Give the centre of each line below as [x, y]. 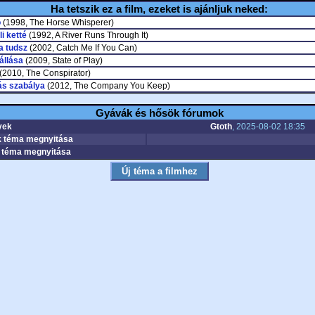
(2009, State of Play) [63, 60]
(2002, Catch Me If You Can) [82, 48]
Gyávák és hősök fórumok [159, 113]
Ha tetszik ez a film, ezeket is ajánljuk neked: [159, 9]
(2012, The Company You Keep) [107, 86]
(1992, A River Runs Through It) [87, 35]
